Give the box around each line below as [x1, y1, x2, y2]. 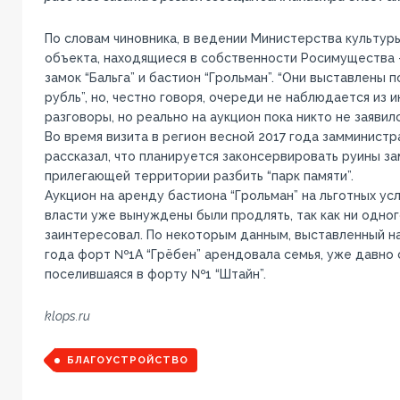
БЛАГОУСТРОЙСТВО [66, 354, 188, 366]
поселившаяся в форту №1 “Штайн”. [44, 266, 266, 281]
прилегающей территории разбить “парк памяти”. [44, 168, 354, 183]
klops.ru [44, 308, 90, 323]
